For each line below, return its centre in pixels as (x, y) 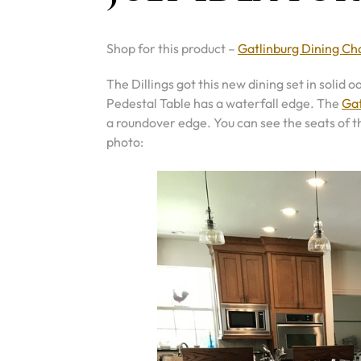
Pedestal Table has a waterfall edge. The (224, 103)
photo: (125, 142)
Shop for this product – (172, 48)
